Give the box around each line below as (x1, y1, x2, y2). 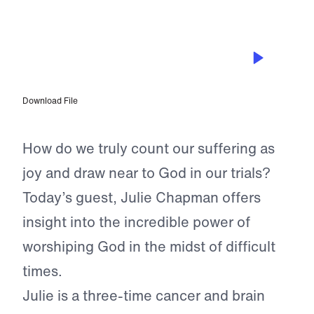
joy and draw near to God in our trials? (22, 163, 271, 184)
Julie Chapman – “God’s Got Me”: (39, 57, 216, 75)
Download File (22, 95, 78, 107)
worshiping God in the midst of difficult (22, 236, 275, 257)
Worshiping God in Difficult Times (39, 74, 217, 92)
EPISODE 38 (39, 41, 105, 58)
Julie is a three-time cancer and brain (22, 285, 265, 306)
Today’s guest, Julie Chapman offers (22, 187, 261, 208)
